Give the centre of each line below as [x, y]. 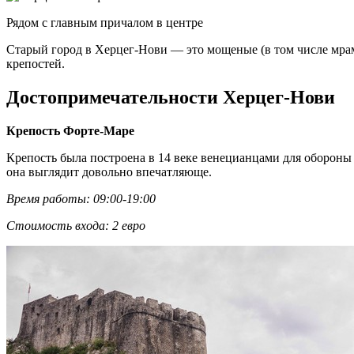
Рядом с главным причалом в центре [105, 23]
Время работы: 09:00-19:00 [81, 198]
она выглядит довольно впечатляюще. [109, 171]
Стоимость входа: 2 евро [76, 225]
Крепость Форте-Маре [70, 130]
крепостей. [36, 64]
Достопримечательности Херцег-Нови [171, 98]
